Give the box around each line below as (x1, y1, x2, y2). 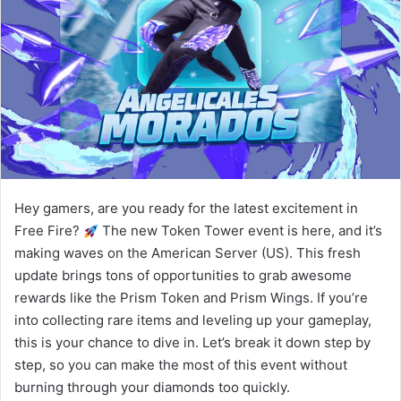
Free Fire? (14, 221, 83, 239)
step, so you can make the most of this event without (14, 355, 347, 373)
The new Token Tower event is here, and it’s (98, 221, 383, 239)
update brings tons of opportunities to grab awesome (14, 266, 352, 284)
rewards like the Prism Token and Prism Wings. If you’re (14, 288, 368, 306)
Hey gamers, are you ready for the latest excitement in (14, 199, 358, 217)
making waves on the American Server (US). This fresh (14, 243, 361, 261)
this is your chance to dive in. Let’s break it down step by (14, 333, 371, 351)
